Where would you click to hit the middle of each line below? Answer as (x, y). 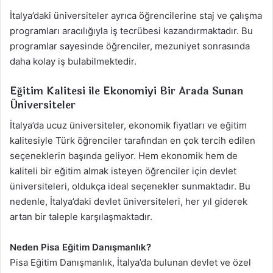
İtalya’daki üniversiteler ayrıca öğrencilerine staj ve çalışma (136, 16)
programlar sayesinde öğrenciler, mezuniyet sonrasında (130, 46)
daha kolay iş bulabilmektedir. (73, 62)
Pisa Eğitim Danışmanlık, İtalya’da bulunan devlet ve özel (130, 262)
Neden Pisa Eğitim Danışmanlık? (80, 247)
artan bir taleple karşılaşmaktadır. (81, 216)
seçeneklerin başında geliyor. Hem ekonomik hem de (124, 155)
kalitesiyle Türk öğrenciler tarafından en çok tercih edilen (133, 140)
